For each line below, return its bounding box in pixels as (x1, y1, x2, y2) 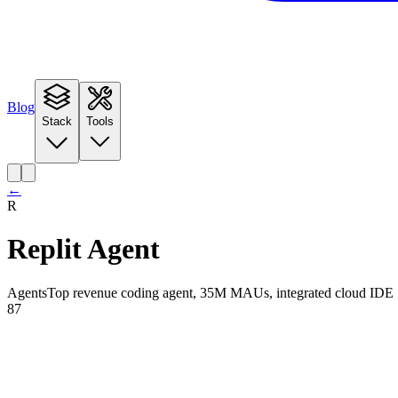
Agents (7, 284, 47, 300)
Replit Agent (7, 233, 160, 266)
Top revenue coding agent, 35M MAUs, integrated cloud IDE (47, 284, 394, 300)
